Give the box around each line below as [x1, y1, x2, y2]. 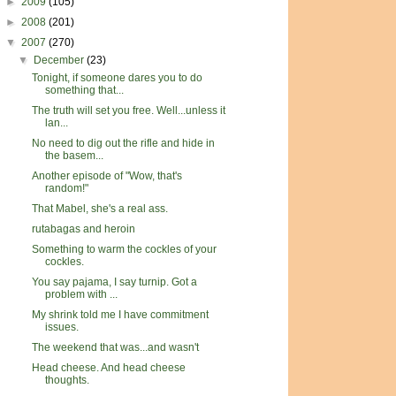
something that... [44, 84, 124, 96]
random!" [44, 182, 88, 194]
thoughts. [44, 374, 89, 386]
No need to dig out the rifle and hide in [31, 137, 215, 149]
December [34, 54, 88, 66]
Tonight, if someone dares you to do [31, 72, 202, 84]
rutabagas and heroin [31, 223, 135, 235]
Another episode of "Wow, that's [31, 170, 182, 182]
